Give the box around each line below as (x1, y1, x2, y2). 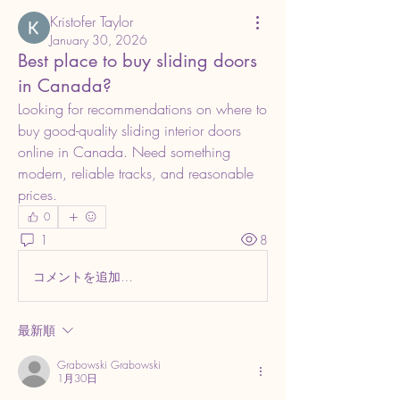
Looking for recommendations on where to (18, 99, 267, 119)
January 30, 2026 (50, 31, 147, 48)
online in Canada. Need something (18, 142, 230, 162)
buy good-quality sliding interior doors (18, 121, 241, 140)
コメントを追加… (33, 267, 133, 285)
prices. (18, 185, 57, 204)
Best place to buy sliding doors (18, 49, 257, 72)
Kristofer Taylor (50, 12, 133, 31)
